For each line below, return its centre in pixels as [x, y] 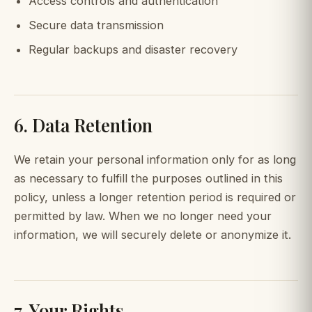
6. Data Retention [83, 125]
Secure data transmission [96, 25]
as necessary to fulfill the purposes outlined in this [148, 178]
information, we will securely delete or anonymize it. [153, 234]
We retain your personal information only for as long [155, 159]
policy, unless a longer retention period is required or [155, 197]
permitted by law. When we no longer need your [143, 216]
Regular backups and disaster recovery [133, 50]
